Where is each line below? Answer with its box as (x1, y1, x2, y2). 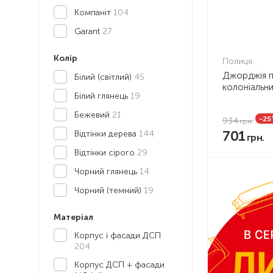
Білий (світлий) (74, 72, 134, 82)
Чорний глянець (74, 166, 140, 177)
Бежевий (74, 110, 112, 120)
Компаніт (74, 7, 113, 18)
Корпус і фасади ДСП (74, 230, 161, 241)
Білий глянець (74, 91, 130, 101)
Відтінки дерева (74, 129, 139, 139)
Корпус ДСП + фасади (74, 260, 165, 270)
